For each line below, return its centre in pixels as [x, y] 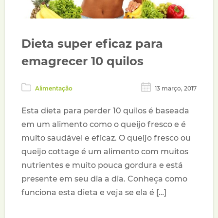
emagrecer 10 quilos [83, 61]
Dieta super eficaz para [92, 44]
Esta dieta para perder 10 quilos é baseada [106, 111]
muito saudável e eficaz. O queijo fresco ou [106, 138]
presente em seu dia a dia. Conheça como [105, 179]
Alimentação [54, 89]
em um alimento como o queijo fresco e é [104, 125]
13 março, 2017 [175, 89]
